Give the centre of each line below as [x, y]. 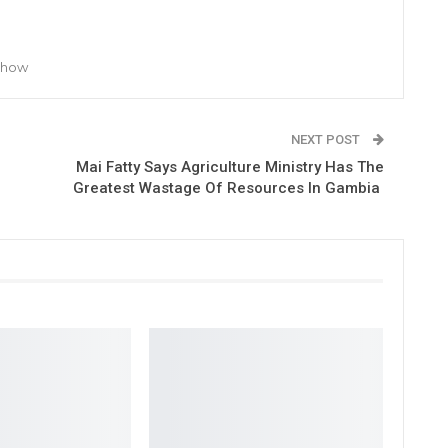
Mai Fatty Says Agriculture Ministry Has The [229, 166]
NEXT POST [326, 139]
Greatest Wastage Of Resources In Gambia [228, 187]
